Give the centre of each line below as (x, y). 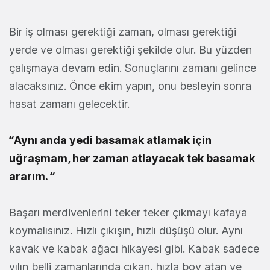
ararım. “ (32, 177)
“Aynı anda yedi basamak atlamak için (110, 140)
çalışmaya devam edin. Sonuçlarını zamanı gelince (133, 68)
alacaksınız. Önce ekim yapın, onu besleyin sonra (130, 86)
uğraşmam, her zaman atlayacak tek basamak (132, 159)
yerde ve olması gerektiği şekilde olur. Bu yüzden (130, 50)
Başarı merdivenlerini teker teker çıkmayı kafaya (128, 213)
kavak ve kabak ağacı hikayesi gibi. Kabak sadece (134, 249)
